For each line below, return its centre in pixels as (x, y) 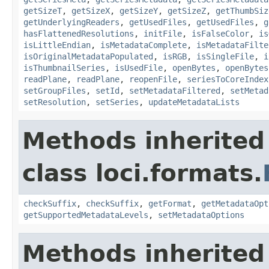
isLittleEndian (57, 45)
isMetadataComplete (144, 45)
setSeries (117, 102)
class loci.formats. (142, 173)
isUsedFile (139, 68)
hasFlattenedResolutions (79, 33)
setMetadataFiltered (175, 90)
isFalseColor (220, 33)
